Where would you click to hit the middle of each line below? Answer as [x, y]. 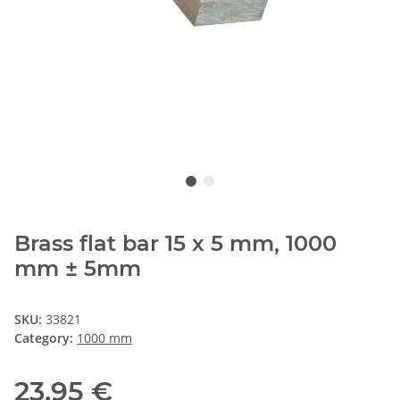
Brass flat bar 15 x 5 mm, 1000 [175, 243]
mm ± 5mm [78, 268]
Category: [46, 337]
